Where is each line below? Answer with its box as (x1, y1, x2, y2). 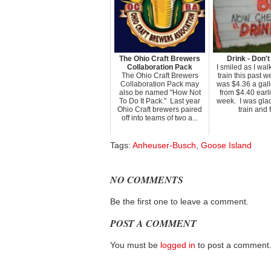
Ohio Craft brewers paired (117, 105, 202, 114)
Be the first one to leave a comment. (110, 197, 249, 206)
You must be (110, 240, 160, 250)
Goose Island (201, 140, 252, 150)
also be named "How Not (119, 88, 201, 97)
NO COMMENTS (110, 173, 183, 186)
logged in (160, 240, 195, 250)
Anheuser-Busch (132, 140, 196, 150)
